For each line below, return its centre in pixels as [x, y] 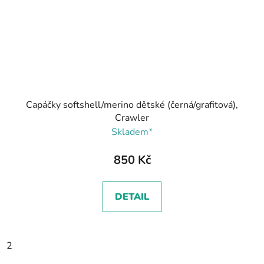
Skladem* [132, 132]
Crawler [132, 118]
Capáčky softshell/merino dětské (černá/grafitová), [132, 105]
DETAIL [132, 197]
